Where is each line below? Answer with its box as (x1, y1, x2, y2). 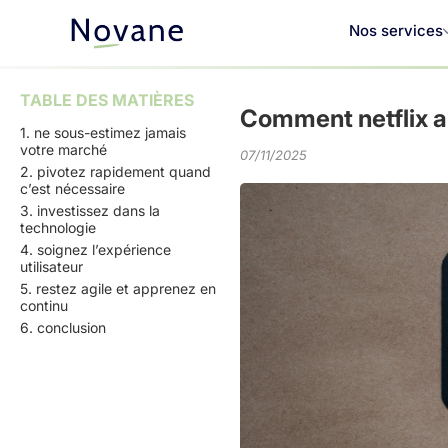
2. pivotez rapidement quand (20, 163, 211, 180)
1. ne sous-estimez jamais (20, 124, 186, 141)
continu (20, 297, 68, 314)
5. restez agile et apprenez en (20, 280, 216, 297)
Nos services (348, 21, 443, 41)
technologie (20, 219, 96, 236)
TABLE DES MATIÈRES (20, 90, 194, 110)
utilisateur (20, 258, 83, 275)
